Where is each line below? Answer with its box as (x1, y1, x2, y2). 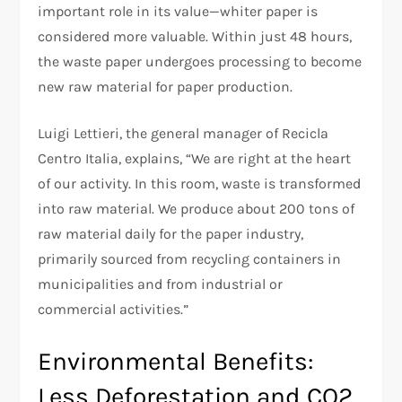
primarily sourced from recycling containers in (38, 249, 342, 267)
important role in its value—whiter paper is (38, 2, 319, 20)
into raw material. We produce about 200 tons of (38, 199, 355, 217)
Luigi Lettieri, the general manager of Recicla (38, 124, 329, 142)
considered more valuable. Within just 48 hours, (38, 27, 353, 45)
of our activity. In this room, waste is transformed (38, 174, 362, 192)
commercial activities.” (38, 300, 189, 318)
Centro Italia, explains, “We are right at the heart (38, 149, 352, 167)
